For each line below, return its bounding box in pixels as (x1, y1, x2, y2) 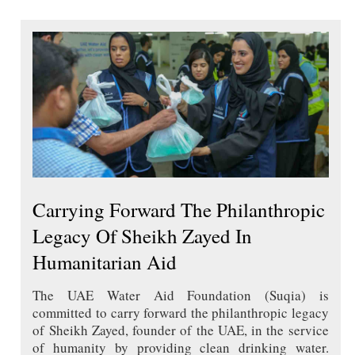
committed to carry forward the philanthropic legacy (32, 303, 329, 323)
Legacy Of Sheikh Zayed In (32, 223, 253, 250)
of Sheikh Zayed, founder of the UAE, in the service (32, 321, 329, 340)
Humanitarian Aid (32, 249, 177, 276)
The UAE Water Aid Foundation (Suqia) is (32, 286, 329, 305)
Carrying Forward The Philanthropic (32, 197, 326, 223)
